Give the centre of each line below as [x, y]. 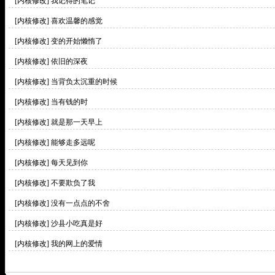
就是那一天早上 [77, 122]
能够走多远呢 [73, 142]
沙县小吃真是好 [77, 223]
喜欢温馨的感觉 [77, 21]
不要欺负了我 [73, 183]
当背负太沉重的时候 [84, 82]
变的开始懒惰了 [77, 41]
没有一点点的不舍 [80, 203]
